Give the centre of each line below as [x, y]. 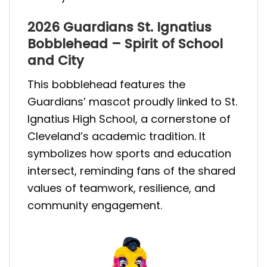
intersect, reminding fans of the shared [131, 170]
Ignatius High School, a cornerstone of [129, 119]
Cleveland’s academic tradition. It [117, 136]
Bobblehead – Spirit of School [125, 44]
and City [56, 60]
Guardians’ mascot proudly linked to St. [132, 101]
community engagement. [95, 205]
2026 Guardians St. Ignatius [119, 27]
